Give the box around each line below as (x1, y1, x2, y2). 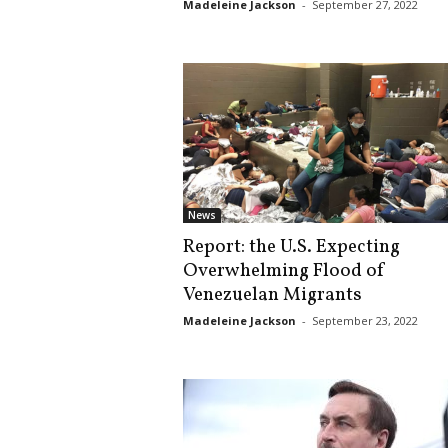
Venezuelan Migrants (182, 282, 362, 308)
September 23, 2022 (311, 313, 418, 328)
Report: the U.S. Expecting (182, 234, 400, 260)
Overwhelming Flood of (182, 258, 386, 284)
